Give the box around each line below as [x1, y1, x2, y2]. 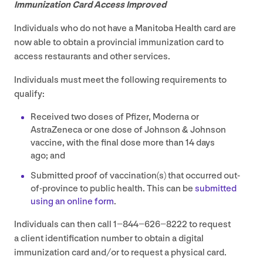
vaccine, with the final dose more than [31, 137, 186, 149]
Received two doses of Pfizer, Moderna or [31, 111, 199, 123]
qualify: [14, 88, 45, 100]
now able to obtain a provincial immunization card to [14, 36, 224, 48]
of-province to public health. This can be [31, 183, 195, 194]
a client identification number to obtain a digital [14, 232, 204, 244]
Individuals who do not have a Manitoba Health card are [14, 22, 236, 34]
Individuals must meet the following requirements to [14, 74, 227, 86]
